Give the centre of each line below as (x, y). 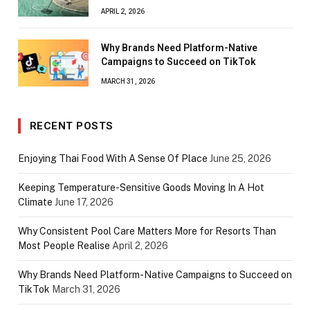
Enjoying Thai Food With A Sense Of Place (113, 158)
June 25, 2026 (240, 158)
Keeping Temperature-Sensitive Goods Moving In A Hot (141, 187)
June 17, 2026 (84, 202)
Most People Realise (64, 245)
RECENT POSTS (72, 126)
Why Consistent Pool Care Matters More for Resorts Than (147, 231)
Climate (35, 202)
